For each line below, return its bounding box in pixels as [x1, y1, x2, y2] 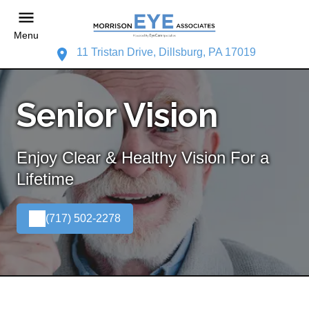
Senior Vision [17, 95, 218, 134]
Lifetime [17, 169, 74, 188]
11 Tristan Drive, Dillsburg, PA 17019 [76, 46, 256, 58]
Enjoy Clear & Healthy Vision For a [17, 148, 269, 167]
